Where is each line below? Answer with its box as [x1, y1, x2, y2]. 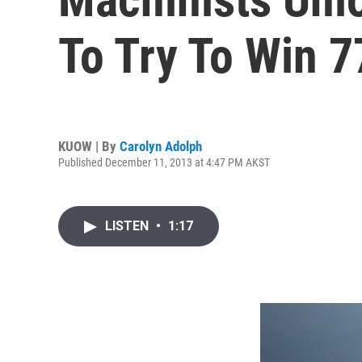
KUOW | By [58, 137, 120, 154]
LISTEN [105, 218, 152, 234]
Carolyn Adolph [120, 137, 202, 154]
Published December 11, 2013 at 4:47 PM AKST [58, 155, 270, 169]
